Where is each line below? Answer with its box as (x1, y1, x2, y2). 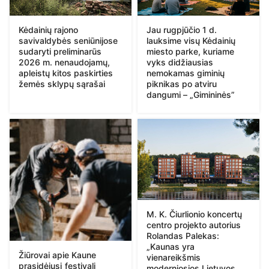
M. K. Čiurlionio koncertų (147, 209, 242, 220)
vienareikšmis (147, 252, 201, 263)
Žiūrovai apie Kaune (19, 249, 96, 260)
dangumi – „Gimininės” (147, 89, 235, 100)
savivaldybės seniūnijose (19, 35, 118, 46)
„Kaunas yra (147, 241, 195, 252)
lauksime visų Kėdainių (147, 35, 235, 46)
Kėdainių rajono (19, 24, 78, 35)
